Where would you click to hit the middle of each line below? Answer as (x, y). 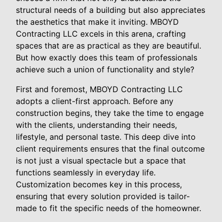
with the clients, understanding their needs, (96, 125)
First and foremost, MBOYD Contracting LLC (99, 89)
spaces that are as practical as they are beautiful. (109, 45)
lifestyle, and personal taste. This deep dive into (106, 137)
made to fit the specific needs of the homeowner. (109, 208)
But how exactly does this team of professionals (107, 57)
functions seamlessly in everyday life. (86, 172)
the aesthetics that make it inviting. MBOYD (97, 22)
